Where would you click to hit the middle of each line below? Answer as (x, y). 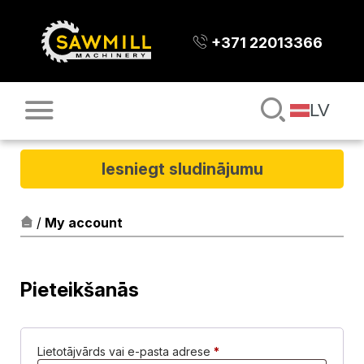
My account (84, 222)
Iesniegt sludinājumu (182, 169)
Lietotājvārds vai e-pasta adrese (126, 351)
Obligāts (240, 350)
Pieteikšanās (80, 289)
